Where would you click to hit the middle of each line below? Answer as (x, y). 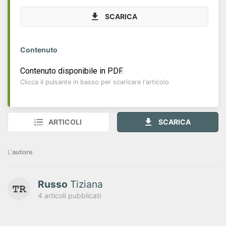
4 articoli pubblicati (69, 195)
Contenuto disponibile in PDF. (72, 71)
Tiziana (85, 184)
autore (22, 152)
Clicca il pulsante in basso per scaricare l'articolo (95, 82)
